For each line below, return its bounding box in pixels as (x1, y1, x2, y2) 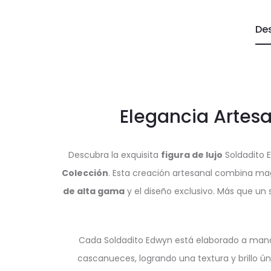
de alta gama (63, 185, 125, 197)
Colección (62, 167, 108, 179)
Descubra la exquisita (68, 149, 161, 161)
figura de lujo (160, 149, 223, 161)
